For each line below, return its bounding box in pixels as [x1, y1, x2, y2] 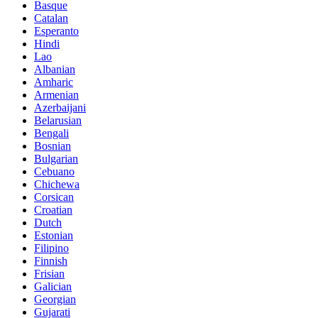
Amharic [34, 75, 73, 88]
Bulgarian [34, 152, 78, 165]
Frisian [34, 267, 65, 280]
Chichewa [34, 177, 79, 190]
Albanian [34, 62, 75, 75]
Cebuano [34, 165, 75, 177]
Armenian [34, 88, 79, 101]
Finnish [34, 254, 67, 267]
